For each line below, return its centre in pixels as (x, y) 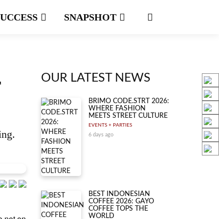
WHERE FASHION (117, 109)
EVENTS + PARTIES (110, 125)
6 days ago (101, 135)
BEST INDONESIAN (119, 194)
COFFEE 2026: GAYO (121, 201)
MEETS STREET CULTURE (128, 116)
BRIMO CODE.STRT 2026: (129, 101)
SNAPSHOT (91, 17)
